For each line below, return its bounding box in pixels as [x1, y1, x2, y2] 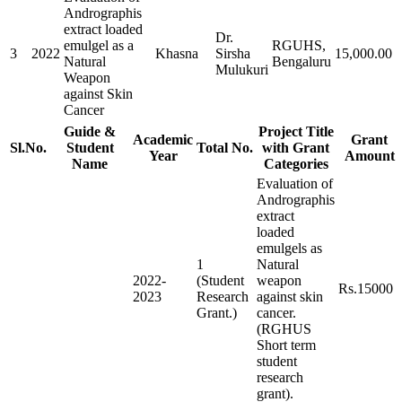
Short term [257, 336, 316, 353]
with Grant [262, 139, 329, 155]
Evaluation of [257, 175, 333, 191]
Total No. [197, 139, 253, 155]
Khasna [155, 45, 198, 61]
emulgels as [257, 240, 322, 256]
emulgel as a [64, 37, 134, 53]
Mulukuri [215, 61, 268, 77]
